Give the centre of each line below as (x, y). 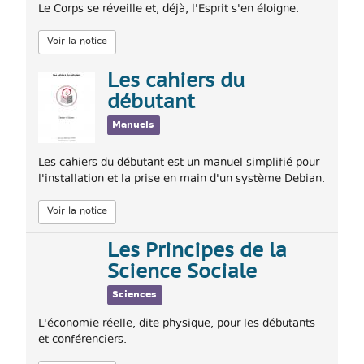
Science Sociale (182, 273)
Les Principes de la (197, 251)
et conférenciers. (82, 340)
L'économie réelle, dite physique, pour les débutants (177, 324)
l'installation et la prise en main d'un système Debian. (182, 179)
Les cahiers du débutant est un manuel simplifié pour (179, 163)
